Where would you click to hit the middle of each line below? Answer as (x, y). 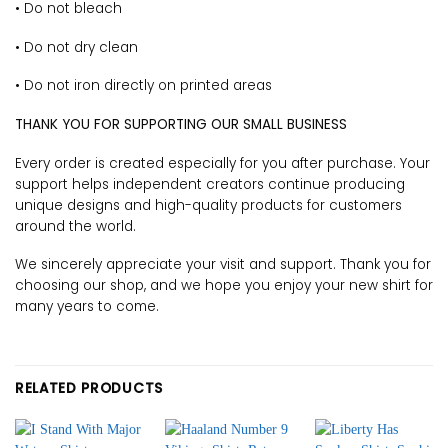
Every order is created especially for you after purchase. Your (222, 163)
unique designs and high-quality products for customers (208, 205)
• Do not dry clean (76, 47)
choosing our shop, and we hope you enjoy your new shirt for (224, 286)
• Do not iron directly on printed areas (143, 86)
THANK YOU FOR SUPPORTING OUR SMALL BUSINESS (181, 124)
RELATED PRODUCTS (89, 389)
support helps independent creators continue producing (210, 184)
